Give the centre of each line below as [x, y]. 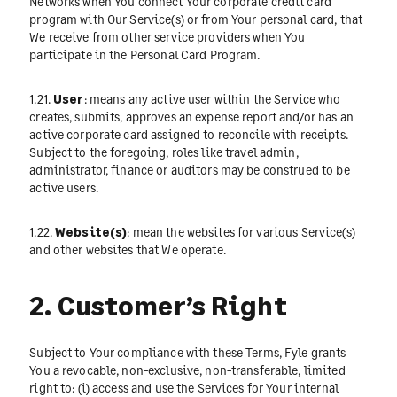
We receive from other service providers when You [167, 36]
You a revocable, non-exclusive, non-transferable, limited [187, 370]
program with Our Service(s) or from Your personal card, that [196, 19]
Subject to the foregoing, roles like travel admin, [164, 152]
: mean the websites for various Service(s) [241, 232]
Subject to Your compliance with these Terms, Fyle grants [188, 352]
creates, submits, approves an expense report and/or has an [191, 117]
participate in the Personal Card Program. [145, 54]
